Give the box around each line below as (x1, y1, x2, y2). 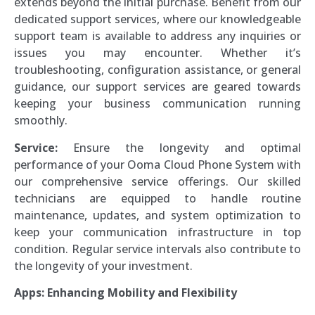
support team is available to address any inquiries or (14, 28, 301, 44)
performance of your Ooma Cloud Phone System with (14, 156, 301, 172)
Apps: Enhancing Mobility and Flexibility (14, 285, 237, 301)
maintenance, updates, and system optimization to (14, 207, 301, 223)
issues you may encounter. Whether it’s (14, 45, 301, 61)
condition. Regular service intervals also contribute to (14, 240, 301, 257)
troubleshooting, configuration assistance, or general (14, 62, 301, 78)
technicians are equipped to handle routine (14, 190, 301, 206)
